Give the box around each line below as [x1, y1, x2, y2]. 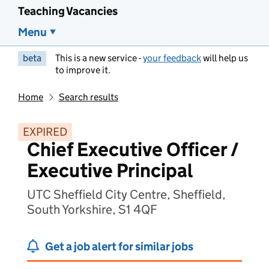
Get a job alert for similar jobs [45, 240, 193, 253]
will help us [201, 52, 248, 64]
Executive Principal [27, 159, 193, 183]
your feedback [143, 52, 201, 64]
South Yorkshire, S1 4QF [27, 202, 157, 217]
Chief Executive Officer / [27, 138, 239, 162]
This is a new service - [55, 52, 143, 64]
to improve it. [55, 64, 110, 76]
